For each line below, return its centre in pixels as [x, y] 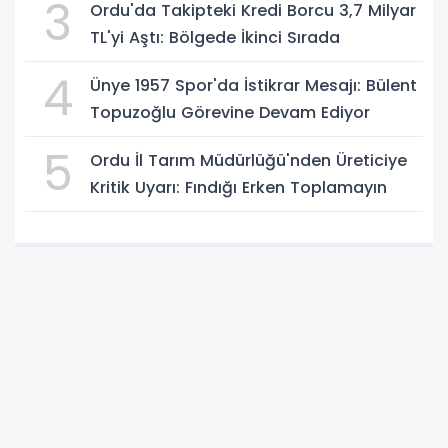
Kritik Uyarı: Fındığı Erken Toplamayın [238, 188]
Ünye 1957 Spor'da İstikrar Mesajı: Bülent [253, 86]
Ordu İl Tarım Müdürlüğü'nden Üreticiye [248, 161]
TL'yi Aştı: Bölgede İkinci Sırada [215, 38]
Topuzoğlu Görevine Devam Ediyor [230, 113]
